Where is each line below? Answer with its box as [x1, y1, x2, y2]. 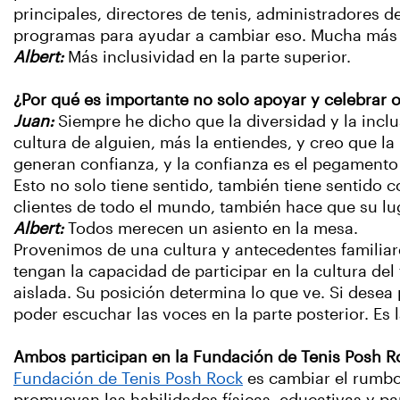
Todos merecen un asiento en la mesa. [68, 220, 358, 238]
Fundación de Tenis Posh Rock [13, 370, 243, 388]
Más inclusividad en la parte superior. [68, 48, 351, 67]
